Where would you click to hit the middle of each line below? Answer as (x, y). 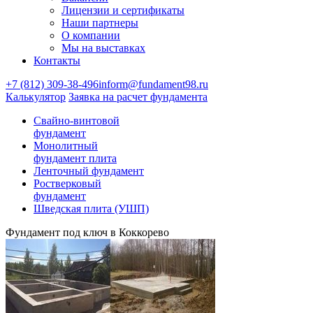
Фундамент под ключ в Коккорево (87, 232)
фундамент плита (75, 158)
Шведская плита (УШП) (91, 209)
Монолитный (66, 146)
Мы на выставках (103, 48)
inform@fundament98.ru (153, 84)
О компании (91, 35)
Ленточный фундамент (89, 171)
